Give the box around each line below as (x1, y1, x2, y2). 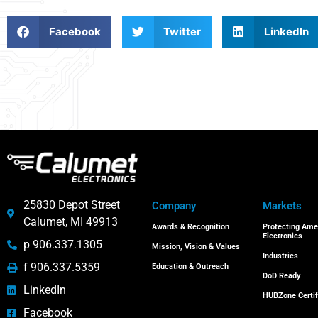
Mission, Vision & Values (152, 241, 241, 251)
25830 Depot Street (23, 197, 120, 212)
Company (152, 199, 197, 212)
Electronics (262, 231, 302, 241)
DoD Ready (262, 270, 300, 280)
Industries (262, 251, 298, 261)
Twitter (163, 24, 201, 38)
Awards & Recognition (152, 221, 230, 231)
